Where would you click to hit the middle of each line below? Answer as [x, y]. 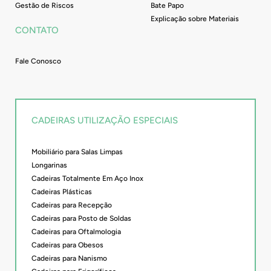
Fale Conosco [38, 61]
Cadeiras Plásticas [62, 191]
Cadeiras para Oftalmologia [76, 231]
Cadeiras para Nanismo [69, 258]
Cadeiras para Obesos [67, 245]
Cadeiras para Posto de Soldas [81, 218]
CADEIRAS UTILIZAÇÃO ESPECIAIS [105, 121]
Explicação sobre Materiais [195, 18]
